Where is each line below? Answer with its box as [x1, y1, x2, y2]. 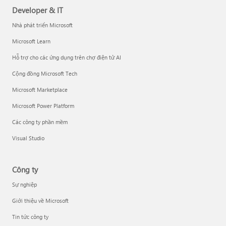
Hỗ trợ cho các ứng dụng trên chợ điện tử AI [12, 53, 121, 61]
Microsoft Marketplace [12, 86, 68, 93]
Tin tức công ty [12, 213, 48, 220]
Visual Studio [12, 134, 44, 142]
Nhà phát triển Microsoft [12, 21, 73, 29]
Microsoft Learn [12, 37, 50, 45]
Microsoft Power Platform [12, 102, 74, 109]
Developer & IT [12, 5, 63, 15]
